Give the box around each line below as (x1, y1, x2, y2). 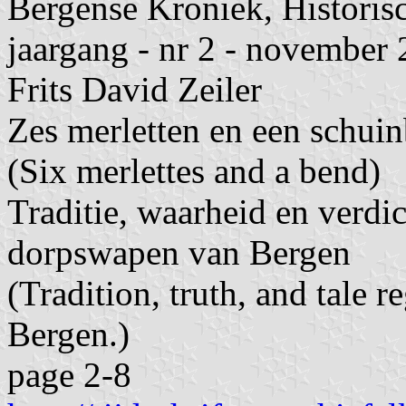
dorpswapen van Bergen (7, 232, 351, 272)
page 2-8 (7, 354, 131, 394)
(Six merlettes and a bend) (7, 150, 381, 190)
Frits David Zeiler (7, 69, 262, 109)
